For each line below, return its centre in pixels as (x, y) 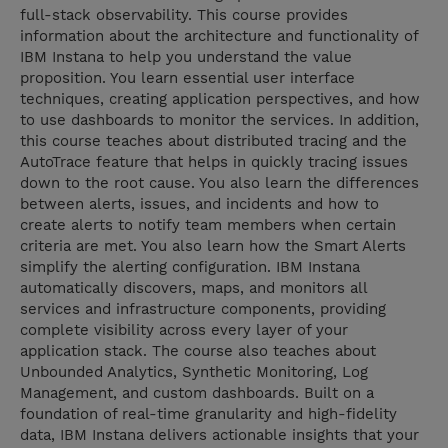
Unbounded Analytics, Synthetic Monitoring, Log (194, 372)
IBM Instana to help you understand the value (186, 57)
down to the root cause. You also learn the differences (219, 183)
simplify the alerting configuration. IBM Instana (190, 267)
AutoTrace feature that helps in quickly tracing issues (214, 162)
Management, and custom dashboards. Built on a (197, 393)
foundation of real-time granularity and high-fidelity (208, 414)
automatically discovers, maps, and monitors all (193, 288)
